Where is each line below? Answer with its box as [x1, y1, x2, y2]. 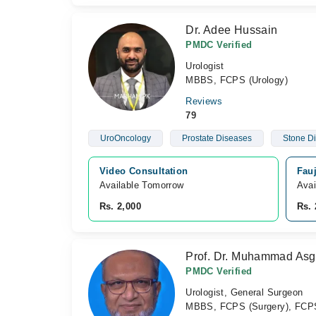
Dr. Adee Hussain [186, 24, 278, 36]
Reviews [186, 96, 222, 107]
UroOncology [99, 133, 151, 143]
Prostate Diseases [181, 133, 252, 143]
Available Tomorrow [99, 180, 187, 190]
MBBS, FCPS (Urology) [186, 75, 288, 85]
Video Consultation [99, 166, 188, 176]
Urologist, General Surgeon [186, 287, 303, 298]
